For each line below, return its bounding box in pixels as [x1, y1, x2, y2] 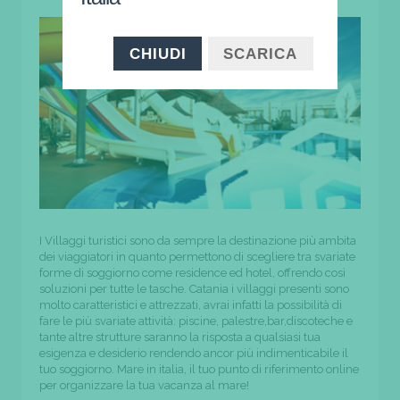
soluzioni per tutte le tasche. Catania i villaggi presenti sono [39, 282, 349, 296]
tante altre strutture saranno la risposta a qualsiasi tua [39, 330, 321, 345]
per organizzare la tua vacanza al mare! [39, 379, 249, 393]
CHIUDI [129, 45, 187, 62]
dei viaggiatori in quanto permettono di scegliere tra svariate [39, 250, 355, 264]
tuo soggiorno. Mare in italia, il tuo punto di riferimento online [39, 362, 359, 377]
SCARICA [223, 45, 298, 62]
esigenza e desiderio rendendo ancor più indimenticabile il [39, 346, 348, 361]
